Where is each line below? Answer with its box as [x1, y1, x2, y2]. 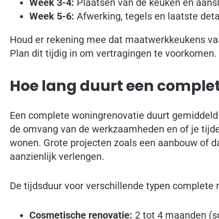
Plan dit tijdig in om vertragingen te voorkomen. [10, 47, 217, 60]
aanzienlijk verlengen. [10, 150, 104, 162]
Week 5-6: [29, 10, 74, 22]
